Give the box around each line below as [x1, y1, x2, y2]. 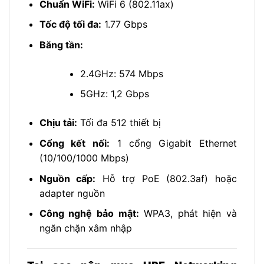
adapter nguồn [39, 187, 105, 199]
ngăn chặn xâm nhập [39, 222, 132, 235]
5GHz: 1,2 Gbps [80, 88, 149, 100]
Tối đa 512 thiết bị [77, 117, 161, 129]
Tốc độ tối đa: [39, 18, 101, 31]
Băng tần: [39, 38, 83, 51]
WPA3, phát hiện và [138, 207, 237, 220]
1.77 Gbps [101, 18, 147, 31]
